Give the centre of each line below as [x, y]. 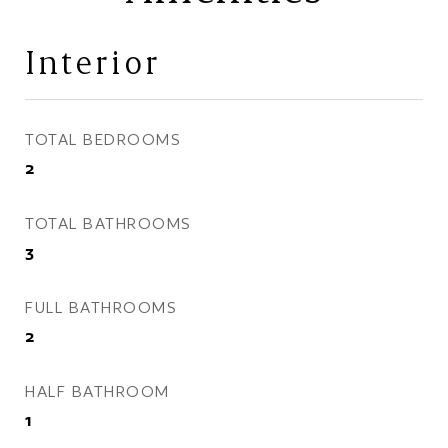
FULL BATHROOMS [101, 307]
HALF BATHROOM [97, 391]
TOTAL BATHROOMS [108, 223]
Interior [93, 61]
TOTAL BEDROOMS [103, 139]
